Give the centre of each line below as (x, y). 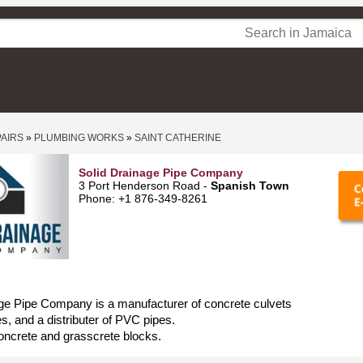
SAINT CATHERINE (178, 138)
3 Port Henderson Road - (145, 186)
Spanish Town (250, 186)
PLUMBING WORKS (79, 138)
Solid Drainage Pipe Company (161, 173)
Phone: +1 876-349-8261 (143, 199)
